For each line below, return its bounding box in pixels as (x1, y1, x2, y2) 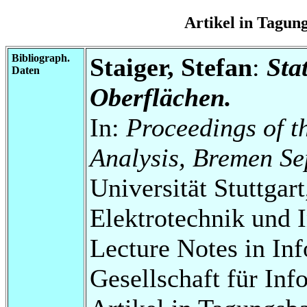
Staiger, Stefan (90, 52, 252, 82)
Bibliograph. (12, 51, 70, 64)
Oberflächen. (90, 82, 232, 112)
